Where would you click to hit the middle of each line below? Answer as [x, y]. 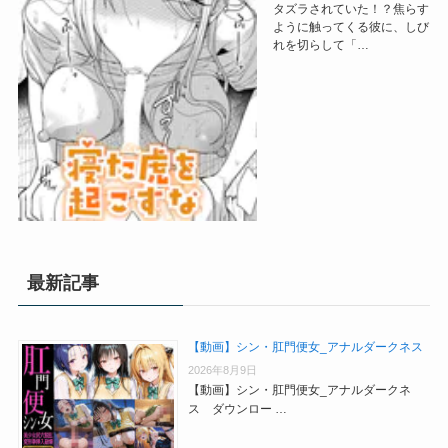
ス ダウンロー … [237, 408]
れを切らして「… [321, 44]
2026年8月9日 [222, 369]
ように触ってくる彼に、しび [351, 26]
